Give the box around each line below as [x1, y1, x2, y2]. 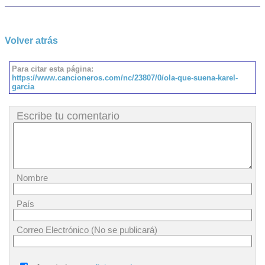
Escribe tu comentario [17, 110, 119, 122]
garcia [12, 82, 34, 91]
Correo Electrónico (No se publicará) [17, 225, 157, 235]
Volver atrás [5, 35, 58, 46]
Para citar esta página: [12, 64, 93, 73]
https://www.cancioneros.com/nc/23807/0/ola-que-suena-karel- [12, 73, 238, 82]
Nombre [17, 173, 48, 183]
